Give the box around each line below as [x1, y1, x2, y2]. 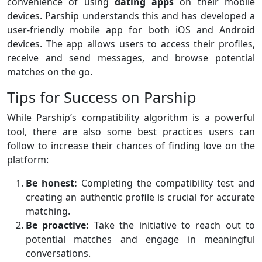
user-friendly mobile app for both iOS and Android [7, 23, 255, 36]
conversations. [26, 246, 91, 260]
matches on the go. [7, 65, 92, 78]
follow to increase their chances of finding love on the [7, 139, 255, 152]
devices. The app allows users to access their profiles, [7, 37, 255, 50]
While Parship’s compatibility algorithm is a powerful [7, 111, 255, 124]
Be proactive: [26, 218, 89, 232]
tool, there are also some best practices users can [7, 125, 255, 138]
